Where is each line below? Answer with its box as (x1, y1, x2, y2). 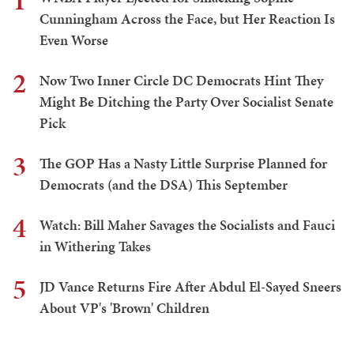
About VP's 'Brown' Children (40, 297, 209, 318)
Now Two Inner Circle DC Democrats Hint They (40, 70, 323, 90)
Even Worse (40, 29, 108, 50)
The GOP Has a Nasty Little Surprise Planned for (40, 153, 327, 173)
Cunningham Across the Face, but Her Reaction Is (40, 8, 335, 28)
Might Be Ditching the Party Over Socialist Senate (40, 91, 333, 111)
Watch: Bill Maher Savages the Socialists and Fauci (40, 214, 335, 235)
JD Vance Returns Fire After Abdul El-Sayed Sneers (40, 276, 341, 296)
